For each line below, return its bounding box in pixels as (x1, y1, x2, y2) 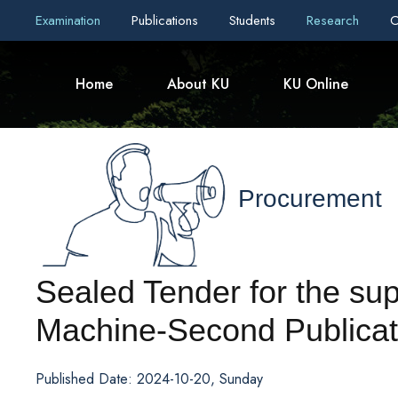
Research (306, 11, 363, 30)
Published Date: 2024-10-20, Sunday (36, 368, 263, 389)
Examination (36, 11, 105, 30)
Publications (131, 11, 203, 30)
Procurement (238, 185, 382, 213)
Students (229, 11, 280, 30)
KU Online (283, 74, 348, 94)
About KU (167, 74, 229, 94)
